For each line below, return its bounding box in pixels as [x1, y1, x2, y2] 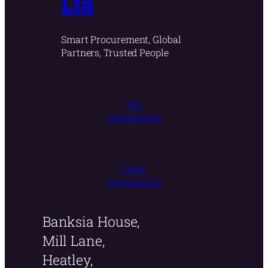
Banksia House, [42, 212, 140, 230]
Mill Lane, [42, 231, 105, 249]
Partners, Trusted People [61, 45, 169, 59]
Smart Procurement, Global [61, 32, 181, 45]
